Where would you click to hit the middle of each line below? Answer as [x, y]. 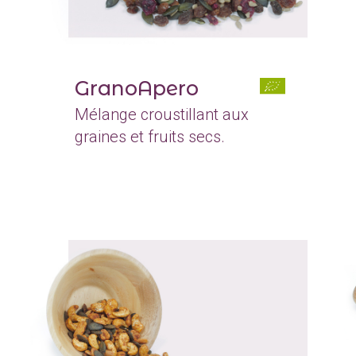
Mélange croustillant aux [161, 114]
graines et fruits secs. [149, 136]
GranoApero [136, 88]
